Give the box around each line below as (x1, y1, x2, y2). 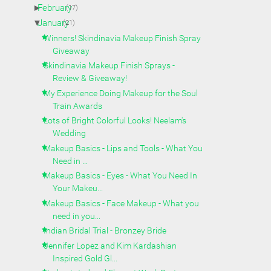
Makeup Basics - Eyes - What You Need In (44, 171, 198, 181)
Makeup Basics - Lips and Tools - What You (44, 143, 203, 153)
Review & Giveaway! (53, 73, 128, 83)
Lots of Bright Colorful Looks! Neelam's (44, 116, 187, 126)
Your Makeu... (53, 183, 103, 194)
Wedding (53, 128, 87, 139)
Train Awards (53, 100, 103, 111)
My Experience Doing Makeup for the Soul (44, 88, 198, 98)
